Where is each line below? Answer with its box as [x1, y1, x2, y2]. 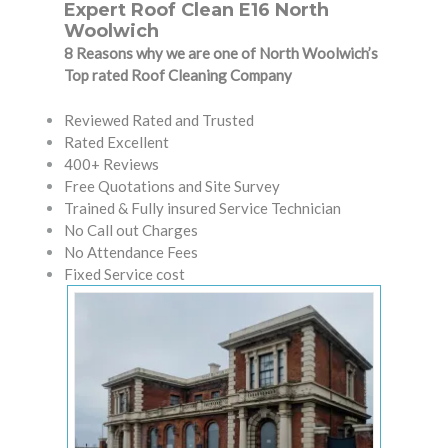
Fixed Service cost [64, 264, 185, 283]
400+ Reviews [64, 154, 159, 173]
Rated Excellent [64, 132, 169, 151]
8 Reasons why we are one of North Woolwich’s [64, 44, 378, 62]
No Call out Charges [64, 220, 198, 239]
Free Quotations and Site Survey [64, 176, 280, 195]
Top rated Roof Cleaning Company [64, 66, 292, 84]
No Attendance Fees [64, 242, 198, 261]
